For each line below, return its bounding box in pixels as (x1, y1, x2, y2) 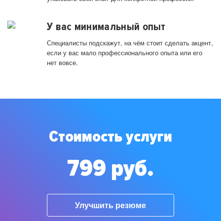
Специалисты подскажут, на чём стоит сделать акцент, (47, 38, 213, 48)
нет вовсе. (47, 58, 78, 68)
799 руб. (67, 154, 154, 183)
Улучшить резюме (75, 199, 146, 211)
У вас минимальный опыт (47, 20, 166, 34)
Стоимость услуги (49, 127, 172, 147)
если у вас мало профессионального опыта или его (47, 48, 202, 58)
